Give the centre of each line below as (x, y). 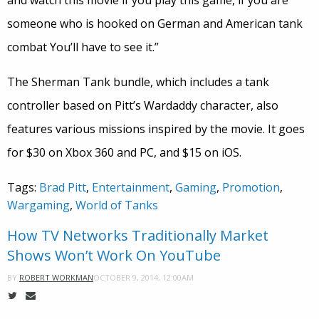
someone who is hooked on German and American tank (155, 24)
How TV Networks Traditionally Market (138, 236)
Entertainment (131, 188)
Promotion (251, 188)
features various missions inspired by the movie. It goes (156, 129)
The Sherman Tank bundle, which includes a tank (138, 82)
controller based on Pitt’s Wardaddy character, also (143, 106)
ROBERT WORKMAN (56, 278)
